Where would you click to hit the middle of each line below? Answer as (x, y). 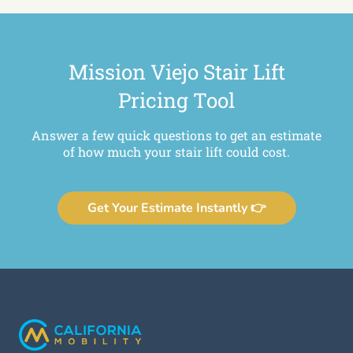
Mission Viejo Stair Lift (176, 72)
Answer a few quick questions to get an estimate (176, 136)
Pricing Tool (176, 100)
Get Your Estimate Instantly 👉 (176, 208)
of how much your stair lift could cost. (176, 152)
